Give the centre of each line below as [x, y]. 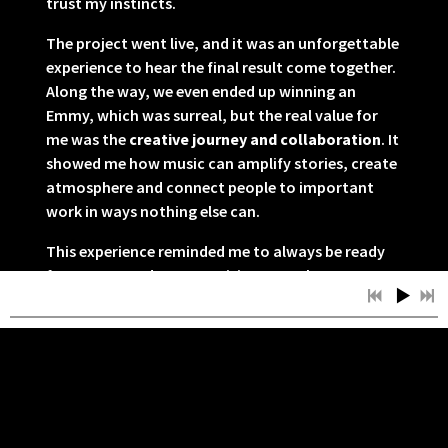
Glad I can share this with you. [150, 339]
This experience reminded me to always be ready [215, 251]
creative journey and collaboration [255, 139]
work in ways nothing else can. [153, 211]
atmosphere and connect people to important [210, 187]
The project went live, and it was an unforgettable [222, 43]
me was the [87, 139]
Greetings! [83, 387]
